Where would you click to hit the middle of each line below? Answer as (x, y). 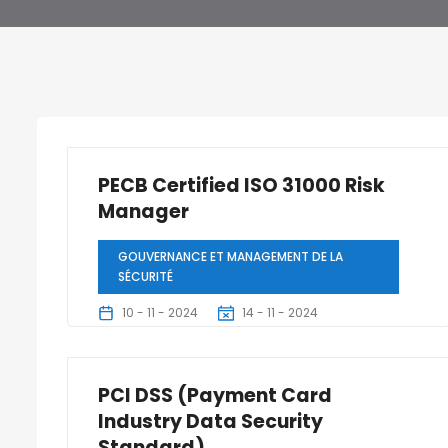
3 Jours (133, 351)
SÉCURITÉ (145, 276)
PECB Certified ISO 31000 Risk (241, 185)
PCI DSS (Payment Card (215, 395)
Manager (143, 211)
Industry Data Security (210, 421)
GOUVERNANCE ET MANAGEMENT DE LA (230, 256)
